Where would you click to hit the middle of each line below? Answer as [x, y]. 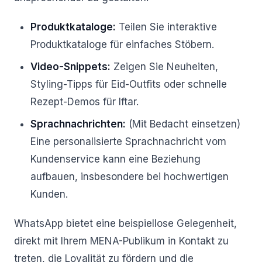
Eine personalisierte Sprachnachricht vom [128, 142]
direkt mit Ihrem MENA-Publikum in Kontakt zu [121, 241]
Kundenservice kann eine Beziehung [116, 159]
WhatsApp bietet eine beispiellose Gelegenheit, [125, 223]
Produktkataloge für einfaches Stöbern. [122, 44]
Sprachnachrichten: [78, 124]
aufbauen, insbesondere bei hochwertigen [130, 177]
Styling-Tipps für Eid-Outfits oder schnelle [129, 84]
